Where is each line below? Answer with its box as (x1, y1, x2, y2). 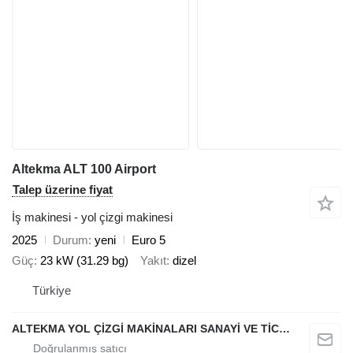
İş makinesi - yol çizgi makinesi (12, 210, 173, 224)
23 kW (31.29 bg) (40, 254, 128, 268)
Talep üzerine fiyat (13, 182, 113, 196)
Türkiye (32, 283, 71, 297)
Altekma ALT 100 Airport (12, 162, 156, 176)
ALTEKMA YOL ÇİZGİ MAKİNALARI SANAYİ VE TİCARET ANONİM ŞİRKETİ (279, 321, 290, 335)
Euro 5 (132, 232, 165, 247)
